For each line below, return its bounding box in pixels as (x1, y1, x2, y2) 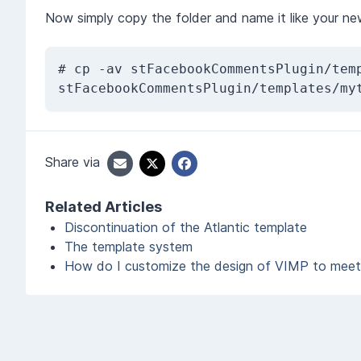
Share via (45, 154, 100, 170)
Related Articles (45, 197, 162, 215)
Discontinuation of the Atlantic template (64, 218, 307, 235)
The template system (64, 238, 193, 255)
